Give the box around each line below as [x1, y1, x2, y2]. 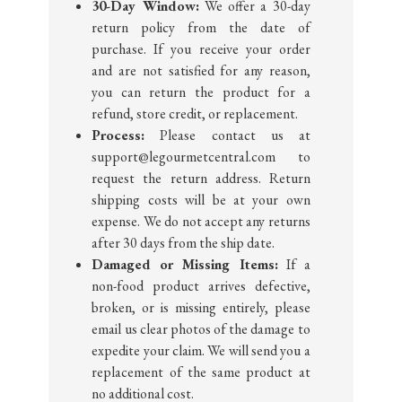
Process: [92, 125, 145, 144]
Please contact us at [144, 125, 310, 144]
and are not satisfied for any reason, [92, 60, 310, 80]
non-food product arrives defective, [92, 275, 310, 295]
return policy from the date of [92, 17, 310, 37]
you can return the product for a [92, 82, 310, 101]
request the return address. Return [92, 168, 310, 188]
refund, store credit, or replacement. [92, 103, 299, 123]
